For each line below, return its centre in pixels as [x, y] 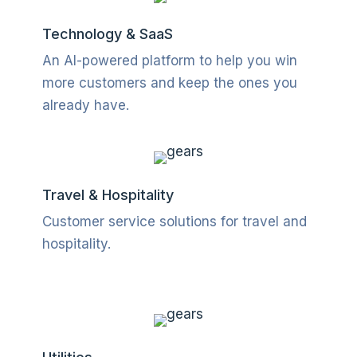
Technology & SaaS [107, 33]
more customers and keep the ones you [169, 82]
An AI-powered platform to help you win [169, 60]
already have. [85, 105]
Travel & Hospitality [108, 194]
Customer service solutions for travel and [174, 221]
